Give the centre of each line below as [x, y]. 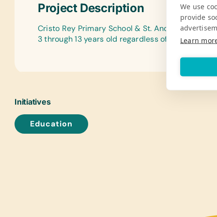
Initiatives [33, 102]
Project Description [91, 8]
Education [51, 124]
